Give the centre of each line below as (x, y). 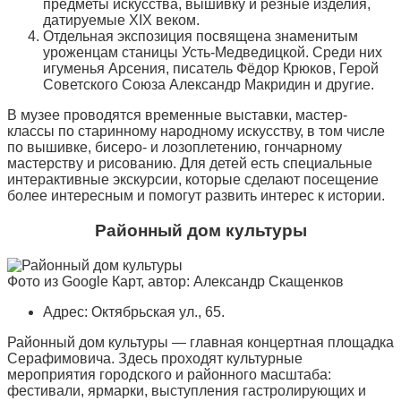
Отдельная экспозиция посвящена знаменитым (200, 37)
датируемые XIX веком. (121, 21)
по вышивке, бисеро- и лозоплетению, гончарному (175, 148)
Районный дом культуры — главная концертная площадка (200, 342)
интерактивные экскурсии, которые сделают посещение (193, 180)
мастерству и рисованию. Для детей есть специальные (190, 164)
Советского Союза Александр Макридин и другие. (209, 85)
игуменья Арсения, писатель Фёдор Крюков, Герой (211, 69)
